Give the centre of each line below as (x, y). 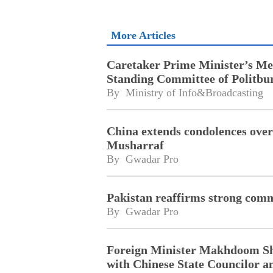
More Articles (143, 36)
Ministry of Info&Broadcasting (194, 92)
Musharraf (135, 145)
